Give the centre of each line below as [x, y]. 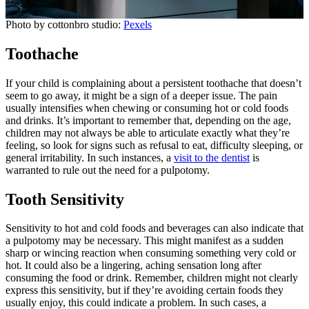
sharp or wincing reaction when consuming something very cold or [151, 253]
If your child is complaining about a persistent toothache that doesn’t [153, 83]
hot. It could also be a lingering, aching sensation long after [133, 266]
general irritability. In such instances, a [90, 157]
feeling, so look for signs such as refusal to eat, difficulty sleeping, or [154, 145]
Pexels [138, 24]
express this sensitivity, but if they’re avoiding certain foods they [144, 290]
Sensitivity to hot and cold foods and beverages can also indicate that [154, 228]
